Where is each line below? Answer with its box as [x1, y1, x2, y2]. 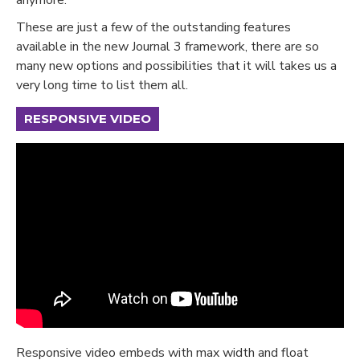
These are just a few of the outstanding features [16, 18, 291, 36]
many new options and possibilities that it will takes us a [16, 56, 337, 75]
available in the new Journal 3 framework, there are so [16, 37, 319, 55]
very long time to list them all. [16, 76, 188, 94]
